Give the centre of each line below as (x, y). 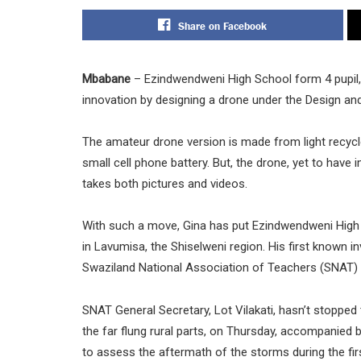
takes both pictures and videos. (165, 184)
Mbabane (108, 79)
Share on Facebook (223, 25)
